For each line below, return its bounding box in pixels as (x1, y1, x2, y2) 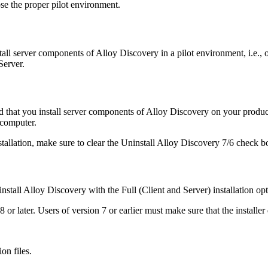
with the (86, 184, 121, 195)
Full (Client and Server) (121, 184, 211, 195)
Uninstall (121, 138, 157, 148)
